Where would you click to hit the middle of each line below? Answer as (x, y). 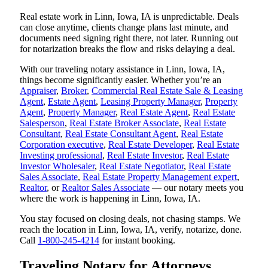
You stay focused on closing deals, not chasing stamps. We (130, 218)
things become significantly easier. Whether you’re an (121, 80)
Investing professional (61, 155)
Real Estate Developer (150, 144)
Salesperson (42, 123)
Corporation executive (62, 144)
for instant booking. (137, 240)
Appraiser (38, 90)
